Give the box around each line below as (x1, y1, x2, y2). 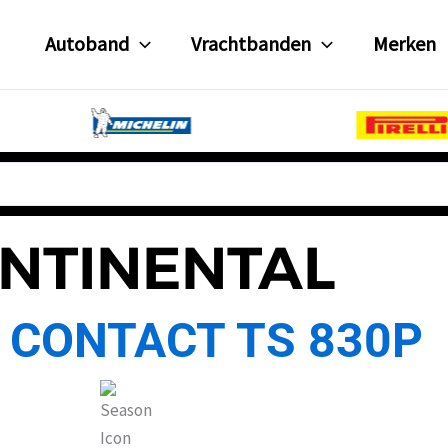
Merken (373, 31, 437, 57)
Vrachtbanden (191, 31, 312, 57)
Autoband (45, 31, 130, 57)
